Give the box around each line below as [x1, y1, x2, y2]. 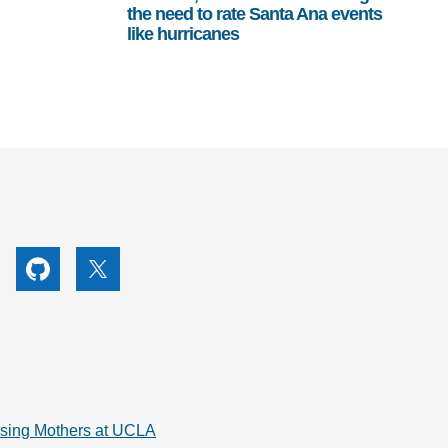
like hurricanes [126, 24, 239, 45]
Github [36, 270, 84, 288]
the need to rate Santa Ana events [126, 4, 382, 25]
